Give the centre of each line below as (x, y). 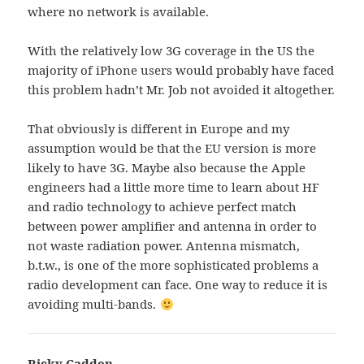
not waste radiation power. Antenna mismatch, (164, 246)
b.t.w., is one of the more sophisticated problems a (173, 265)
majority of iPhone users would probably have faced (181, 70)
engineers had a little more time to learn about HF (174, 187)
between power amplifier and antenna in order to (173, 226)
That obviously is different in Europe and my (159, 129)
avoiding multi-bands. (94, 304)
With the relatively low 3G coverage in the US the (171, 51)
